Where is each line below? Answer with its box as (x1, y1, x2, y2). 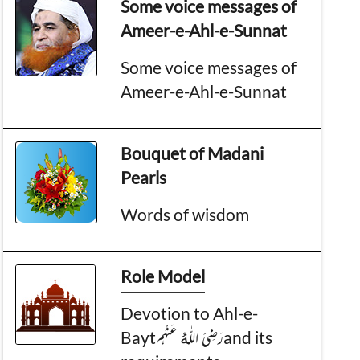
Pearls (121, 166, 167, 187)
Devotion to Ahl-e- (121, 302, 259, 323)
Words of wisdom (121, 203, 250, 224)
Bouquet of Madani (121, 142, 264, 163)
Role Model (121, 265, 206, 286)
